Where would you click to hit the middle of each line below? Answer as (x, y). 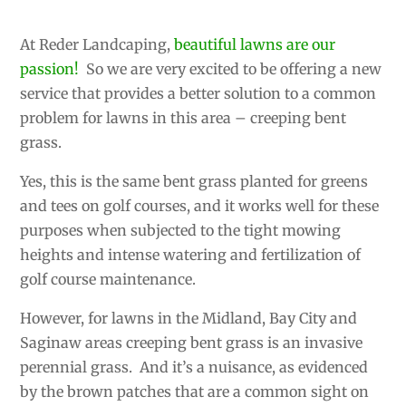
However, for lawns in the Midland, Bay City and (189, 318)
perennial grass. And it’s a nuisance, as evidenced (194, 367)
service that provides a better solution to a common (198, 93)
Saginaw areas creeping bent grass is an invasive (192, 343)
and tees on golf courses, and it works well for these (200, 206)
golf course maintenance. (108, 279)
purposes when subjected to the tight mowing (181, 230)
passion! (50, 69)
